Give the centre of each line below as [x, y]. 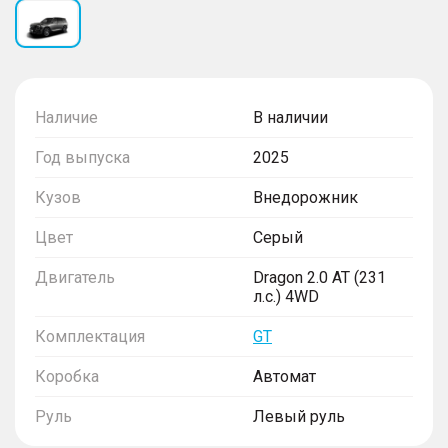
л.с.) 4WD [286, 297]
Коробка [67, 377]
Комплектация [90, 337]
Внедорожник [305, 198]
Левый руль [299, 417]
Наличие [66, 118]
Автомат [284, 377]
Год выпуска [82, 158]
